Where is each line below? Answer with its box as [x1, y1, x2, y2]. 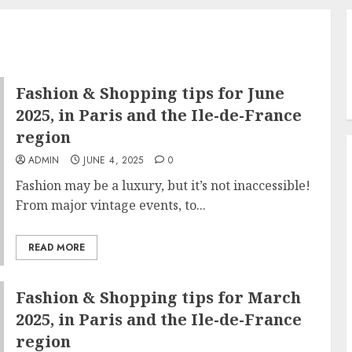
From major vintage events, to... [15, 196, 206, 214]
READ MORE [27, 240, 85, 255]
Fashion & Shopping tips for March [15, 287, 301, 308]
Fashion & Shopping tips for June [15, 82, 284, 104]
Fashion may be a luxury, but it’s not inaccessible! [15, 177, 310, 194]
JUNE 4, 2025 [83, 153, 144, 167]
